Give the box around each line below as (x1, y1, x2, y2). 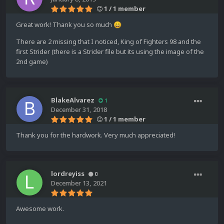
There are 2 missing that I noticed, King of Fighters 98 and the (16, 37, 201, 46)
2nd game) (16, 57, 48, 66)
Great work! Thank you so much (16, 20, 113, 29)
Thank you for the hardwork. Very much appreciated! (16, 130, 175, 140)
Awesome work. (16, 204, 64, 213)
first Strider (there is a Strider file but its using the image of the (16, 47, 204, 56)
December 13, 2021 (51, 178, 107, 188)
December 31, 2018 (51, 105, 107, 114)
